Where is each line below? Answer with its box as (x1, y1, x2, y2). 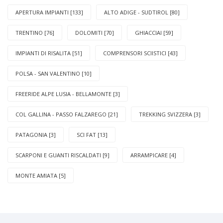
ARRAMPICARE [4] (130, 151, 176, 159)
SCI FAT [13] (77, 130, 108, 138)
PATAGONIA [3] (15, 130, 56, 138)
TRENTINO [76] (15, 28, 54, 36)
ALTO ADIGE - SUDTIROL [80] (104, 8, 180, 16)
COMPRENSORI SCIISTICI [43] (103, 49, 178, 57)
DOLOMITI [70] (75, 28, 114, 36)
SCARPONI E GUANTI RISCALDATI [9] (15, 151, 110, 159)
